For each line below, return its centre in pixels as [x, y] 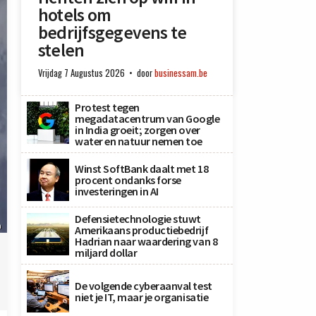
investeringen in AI [117, 191]
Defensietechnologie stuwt [138, 219]
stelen [61, 50]
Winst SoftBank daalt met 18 [142, 169]
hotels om [75, 15]
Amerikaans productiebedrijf [142, 230]
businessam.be [181, 73]
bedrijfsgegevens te [113, 32]
